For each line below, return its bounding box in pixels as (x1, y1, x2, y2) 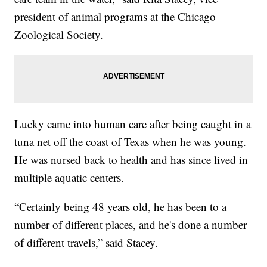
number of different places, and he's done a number (14, 216, 247, 232)
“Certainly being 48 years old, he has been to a (14, 198, 227, 214)
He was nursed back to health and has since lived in (14, 151, 249, 167)
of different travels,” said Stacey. (14, 234, 159, 250)
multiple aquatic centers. (14, 169, 125, 185)
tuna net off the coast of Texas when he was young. (14, 133, 247, 149)
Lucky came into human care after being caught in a (14, 116, 252, 131)
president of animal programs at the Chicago (14, 8, 216, 24)
